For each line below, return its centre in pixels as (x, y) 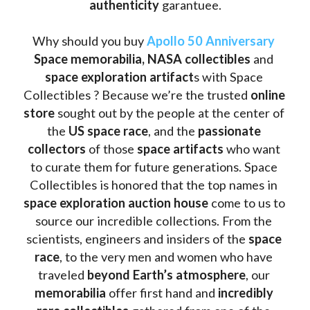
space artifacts (180, 148)
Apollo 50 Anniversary (211, 40)
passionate (229, 130)
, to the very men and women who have (166, 256)
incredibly (245, 292)
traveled (62, 274)
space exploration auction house (116, 202)
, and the (173, 130)
